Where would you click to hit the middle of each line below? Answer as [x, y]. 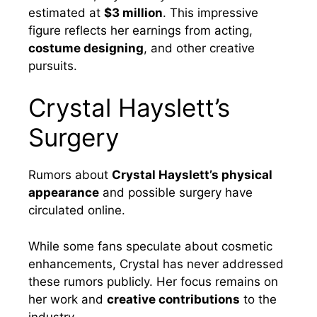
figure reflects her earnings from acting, [140, 30]
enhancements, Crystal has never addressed [156, 264]
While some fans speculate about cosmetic [150, 246]
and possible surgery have [176, 193]
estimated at [66, 12]
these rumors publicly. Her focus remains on [153, 281]
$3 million [133, 12]
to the [258, 299]
